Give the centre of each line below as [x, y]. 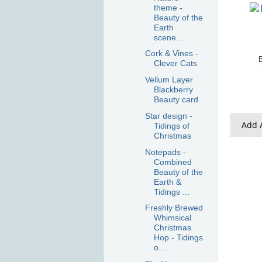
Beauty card [176, 100]
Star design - [168, 116]
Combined [173, 162]
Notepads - [165, 152]
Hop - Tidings [178, 238]
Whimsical [172, 218]
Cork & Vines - [171, 54]
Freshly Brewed [174, 208]
